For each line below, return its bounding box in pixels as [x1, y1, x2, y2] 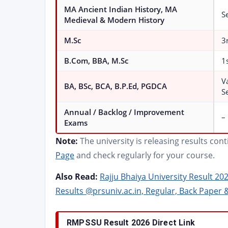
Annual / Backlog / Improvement [64, 107, 184, 117]
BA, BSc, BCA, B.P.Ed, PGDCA [64, 81, 167, 91]
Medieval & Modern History [64, 15, 164, 25]
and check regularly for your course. [74, 150, 215, 161]
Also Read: [55, 171, 98, 182]
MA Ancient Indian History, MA [64, 5, 177, 14]
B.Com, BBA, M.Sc [64, 56, 128, 66]
